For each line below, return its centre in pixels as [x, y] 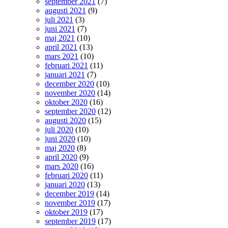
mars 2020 [62, 166]
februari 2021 [66, 65]
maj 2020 [60, 148]
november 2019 [70, 203]
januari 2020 [65, 184]
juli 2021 [59, 19]
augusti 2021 [65, 10]
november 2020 [70, 93]
